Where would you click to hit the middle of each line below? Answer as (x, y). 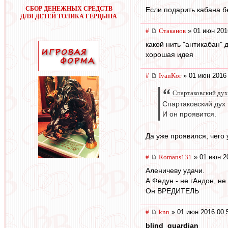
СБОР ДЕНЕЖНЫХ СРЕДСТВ (69, 9)
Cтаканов (172, 31)
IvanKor (170, 76)
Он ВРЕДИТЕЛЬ (172, 191)
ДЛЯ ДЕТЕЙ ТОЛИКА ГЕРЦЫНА (69, 16)
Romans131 (175, 157)
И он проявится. (189, 115)
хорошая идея (169, 55)
